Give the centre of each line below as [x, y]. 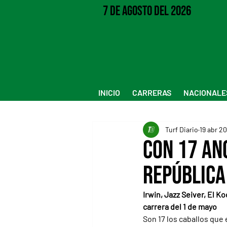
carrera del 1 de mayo [180, 206]
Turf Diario [182, 130]
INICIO [109, 92]
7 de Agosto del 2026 [147, 11]
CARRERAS [152, 92]
